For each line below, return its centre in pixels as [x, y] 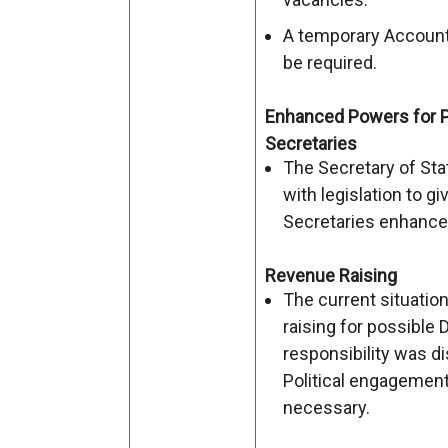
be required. [330, 62]
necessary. [326, 407]
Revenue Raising [331, 275]
